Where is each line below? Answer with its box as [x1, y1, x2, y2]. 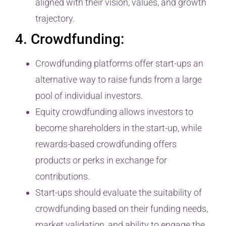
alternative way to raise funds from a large [35, 74, 202, 85]
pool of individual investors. [35, 90, 143, 101]
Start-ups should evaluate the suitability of [35, 187, 202, 198]
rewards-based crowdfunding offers [35, 138, 177, 149]
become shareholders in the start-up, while [35, 122, 202, 133]
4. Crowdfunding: [15, 30, 124, 47]
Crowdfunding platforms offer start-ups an [35, 58, 203, 69]
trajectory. [35, 13, 75, 24]
